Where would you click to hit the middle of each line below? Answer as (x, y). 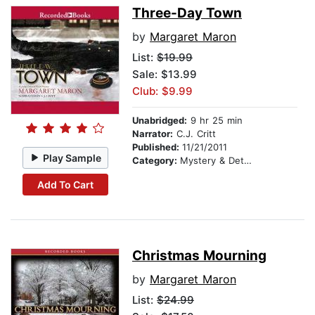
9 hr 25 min (215, 121)
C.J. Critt (194, 134)
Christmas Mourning (199, 256)
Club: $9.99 (162, 91)
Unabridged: (160, 121)
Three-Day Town (187, 13)
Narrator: (153, 134)
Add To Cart (65, 184)
